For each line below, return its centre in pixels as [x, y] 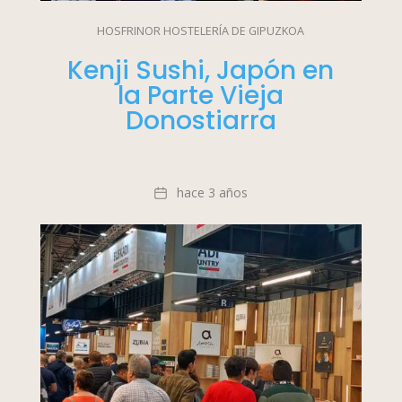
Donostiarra [201, 120]
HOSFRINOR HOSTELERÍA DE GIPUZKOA [201, 31]
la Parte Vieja [201, 95]
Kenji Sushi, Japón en [201, 70]
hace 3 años [212, 192]
